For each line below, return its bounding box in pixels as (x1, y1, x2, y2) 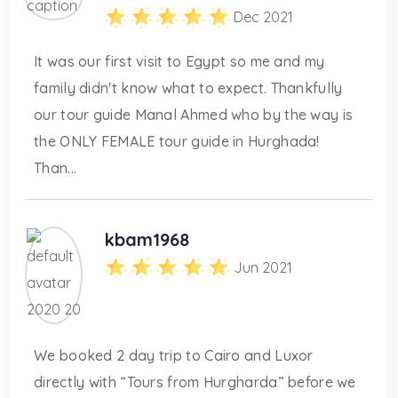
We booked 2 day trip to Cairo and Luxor (34, 346, 314, 364)
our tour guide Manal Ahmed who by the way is (34, 105, 354, 123)
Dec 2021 (234, 7, 293, 26)
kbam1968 (105, 227, 189, 251)
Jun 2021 (234, 258, 292, 276)
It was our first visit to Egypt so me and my (34, 52, 325, 70)
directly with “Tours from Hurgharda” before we (34, 372, 356, 391)
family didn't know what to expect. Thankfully (34, 78, 343, 97)
